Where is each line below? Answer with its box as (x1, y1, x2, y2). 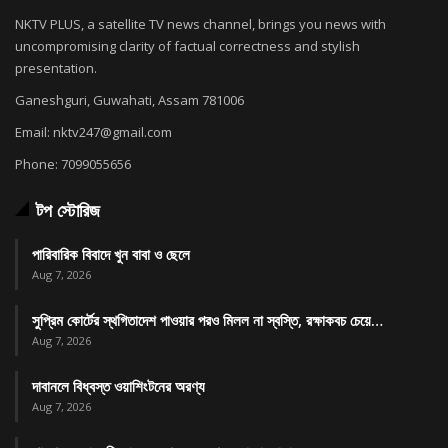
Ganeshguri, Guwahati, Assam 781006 (15, 90, 244, 109)
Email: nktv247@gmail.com (15, 122, 172, 141)
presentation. (15, 58, 97, 77)
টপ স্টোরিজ (36, 197, 100, 222)
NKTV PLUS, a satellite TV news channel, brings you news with (15, 14, 386, 33)
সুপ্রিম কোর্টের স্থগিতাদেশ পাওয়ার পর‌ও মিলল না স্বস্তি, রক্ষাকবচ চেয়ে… (32, 309, 383, 330)
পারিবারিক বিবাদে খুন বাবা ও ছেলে (32, 243, 190, 264)
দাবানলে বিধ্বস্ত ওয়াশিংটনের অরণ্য (32, 375, 205, 396)
